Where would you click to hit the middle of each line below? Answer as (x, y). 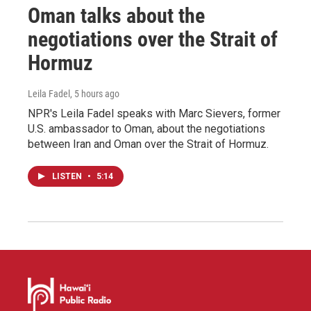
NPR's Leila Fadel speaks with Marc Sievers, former (154, 113)
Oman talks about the (116, 15)
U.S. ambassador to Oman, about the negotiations (146, 128)
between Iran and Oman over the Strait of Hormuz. (148, 144)
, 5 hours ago (95, 93)
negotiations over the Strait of (153, 39)
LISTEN (68, 176)
